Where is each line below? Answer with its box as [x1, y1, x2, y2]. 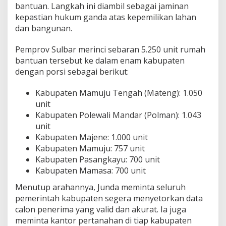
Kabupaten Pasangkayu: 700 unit [35, 153, 160, 165]
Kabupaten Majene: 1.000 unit [35, 131, 148, 143]
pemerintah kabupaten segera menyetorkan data [15, 193, 203, 204]
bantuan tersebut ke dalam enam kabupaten [15, 54, 185, 66]
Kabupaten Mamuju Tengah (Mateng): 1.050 [35, 87, 202, 98]
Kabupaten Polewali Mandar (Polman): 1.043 [35, 109, 201, 121]
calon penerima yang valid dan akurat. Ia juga [15, 204, 186, 215]
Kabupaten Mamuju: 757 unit [35, 142, 145, 154]
